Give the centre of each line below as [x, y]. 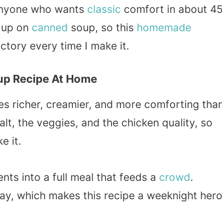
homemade [164, 27]
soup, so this [102, 27]
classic [104, 9]
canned [50, 27]
